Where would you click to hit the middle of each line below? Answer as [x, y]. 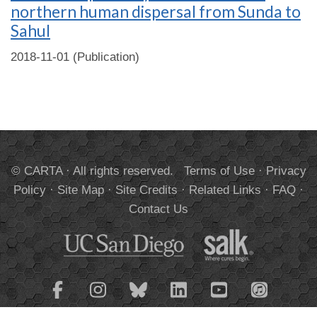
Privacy [286, 171]
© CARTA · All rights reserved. [97, 171]
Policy [30, 190]
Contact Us [158, 209]
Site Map [81, 190]
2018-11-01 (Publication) [75, 57]
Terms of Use [219, 171]
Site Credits [146, 190]
